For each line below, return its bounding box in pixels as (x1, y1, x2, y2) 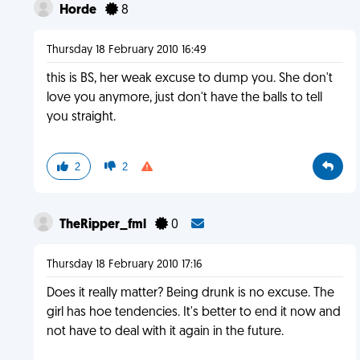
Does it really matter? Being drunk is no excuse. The (46, 287, 334, 300)
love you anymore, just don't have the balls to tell (46, 92, 322, 104)
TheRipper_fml (59, 219, 149, 231)
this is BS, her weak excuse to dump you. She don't (46, 72, 333, 85)
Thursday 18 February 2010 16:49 (46, 44, 207, 56)
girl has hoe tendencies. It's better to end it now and (46, 306, 341, 319)
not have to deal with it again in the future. (46, 325, 284, 338)
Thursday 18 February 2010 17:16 (46, 259, 202, 271)
